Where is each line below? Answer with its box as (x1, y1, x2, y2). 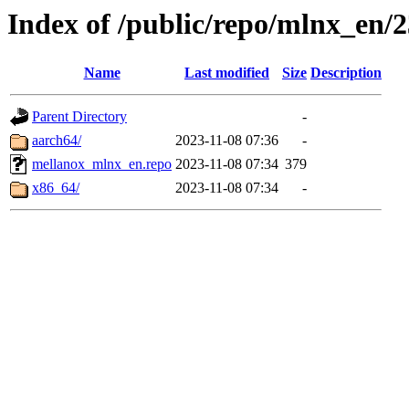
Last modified (184, 65, 269, 81)
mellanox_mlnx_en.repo (32, 156, 172, 173)
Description (310, 65, 382, 81)
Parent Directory (32, 109, 127, 125)
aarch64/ (32, 132, 81, 149)
